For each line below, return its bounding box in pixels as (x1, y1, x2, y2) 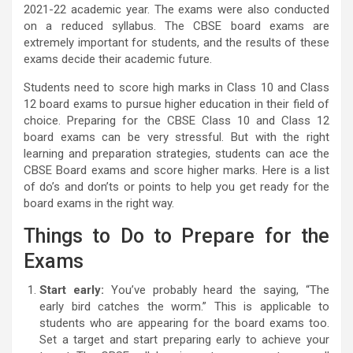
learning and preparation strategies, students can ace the (24, 147, 329, 162)
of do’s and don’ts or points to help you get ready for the (24, 180, 329, 195)
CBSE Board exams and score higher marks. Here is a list (24, 163, 329, 178)
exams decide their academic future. (24, 52, 212, 67)
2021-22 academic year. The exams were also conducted (24, 2, 329, 17)
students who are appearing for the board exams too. (39, 316, 329, 331)
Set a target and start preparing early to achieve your (39, 333, 329, 347)
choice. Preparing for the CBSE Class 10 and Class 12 (24, 113, 329, 128)
